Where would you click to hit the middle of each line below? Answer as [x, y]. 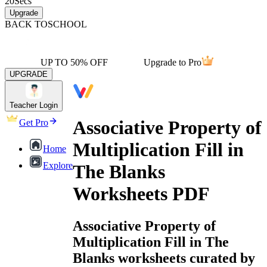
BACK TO [26, 24]
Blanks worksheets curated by [164, 258]
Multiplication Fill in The [151, 242]
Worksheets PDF [141, 194]
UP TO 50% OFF [74, 62]
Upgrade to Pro [173, 62]
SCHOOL [67, 24]
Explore [58, 165]
